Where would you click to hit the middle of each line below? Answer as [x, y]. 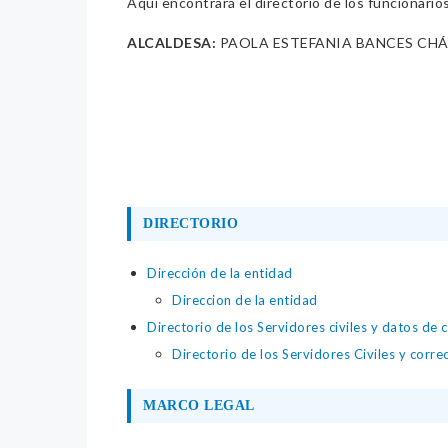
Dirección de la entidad [220, 273]
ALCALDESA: [171, 43]
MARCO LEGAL [199, 406]
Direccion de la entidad [245, 300]
